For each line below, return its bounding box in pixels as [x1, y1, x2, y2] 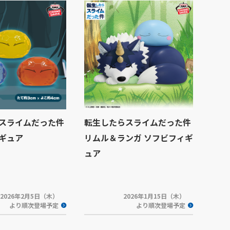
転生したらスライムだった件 [84, 116, 191, 128]
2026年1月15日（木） [123, 191, 186, 200]
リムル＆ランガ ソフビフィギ [84, 131, 193, 144]
